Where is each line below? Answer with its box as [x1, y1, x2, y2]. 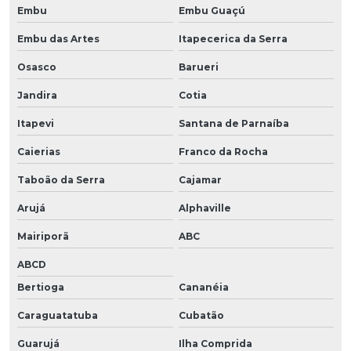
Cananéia [178, 280, 229, 293]
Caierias [17, 145, 60, 157]
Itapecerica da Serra [178, 32, 288, 45]
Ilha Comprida [178, 337, 252, 349]
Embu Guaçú [178, 4, 245, 16]
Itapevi [17, 117, 54, 129]
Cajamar [178, 173, 222, 186]
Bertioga [17, 280, 64, 293]
